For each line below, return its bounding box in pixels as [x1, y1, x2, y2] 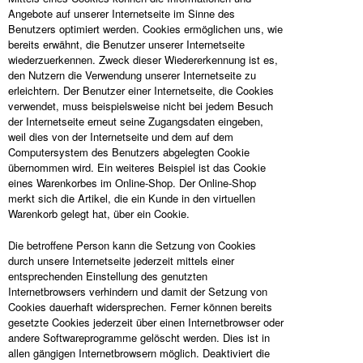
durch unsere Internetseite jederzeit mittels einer [8, 253, 234, 268]
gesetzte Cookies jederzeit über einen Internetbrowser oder [8, 314, 284, 330]
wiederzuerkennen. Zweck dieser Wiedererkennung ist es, [8, 52, 278, 67]
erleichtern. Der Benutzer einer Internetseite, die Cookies [8, 83, 274, 98]
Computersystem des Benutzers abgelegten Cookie [8, 144, 250, 160]
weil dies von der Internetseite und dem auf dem [8, 129, 233, 144]
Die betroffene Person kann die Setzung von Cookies [8, 237, 256, 253]
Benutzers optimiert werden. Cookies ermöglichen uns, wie [8, 21, 283, 36]
